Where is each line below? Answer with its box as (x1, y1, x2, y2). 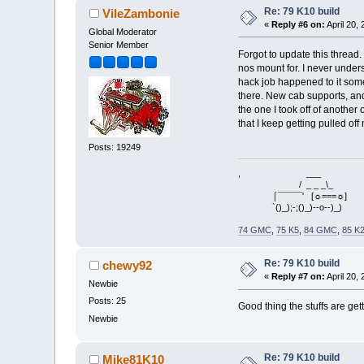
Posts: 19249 (89, 142, 141, 153)
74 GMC (237, 225, 271, 236)
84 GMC (303, 225, 337, 236)
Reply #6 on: (271, 19, 326, 29)
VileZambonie (102, 6, 180, 20)
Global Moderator (89, 26, 158, 37)
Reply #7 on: (271, 271, 326, 282)
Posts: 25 (89, 296, 127, 306)
